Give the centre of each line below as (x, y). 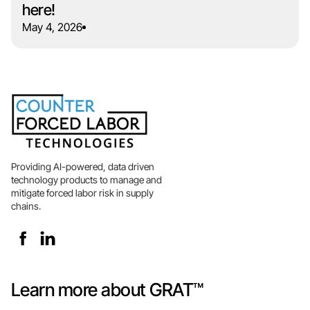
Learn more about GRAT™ (107, 290)
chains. (26, 206)
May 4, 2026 (52, 27)
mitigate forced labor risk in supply (82, 193)
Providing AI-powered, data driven (83, 167)
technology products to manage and (86, 180)
